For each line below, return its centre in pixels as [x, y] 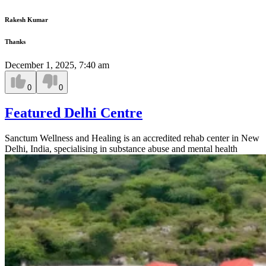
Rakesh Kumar [26, 19]
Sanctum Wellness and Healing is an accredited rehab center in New [132, 138]
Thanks [15, 41]
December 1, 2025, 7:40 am [57, 65]
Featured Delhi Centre [74, 113]
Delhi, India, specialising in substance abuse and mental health [121, 149]
